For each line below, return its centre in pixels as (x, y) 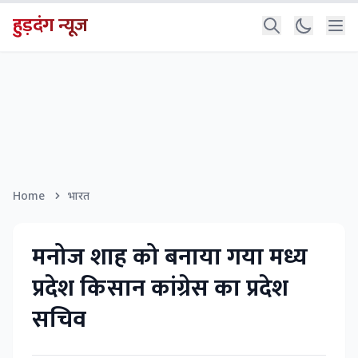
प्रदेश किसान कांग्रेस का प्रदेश (160, 288)
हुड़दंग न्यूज (50, 26)
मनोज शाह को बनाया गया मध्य (170, 257)
